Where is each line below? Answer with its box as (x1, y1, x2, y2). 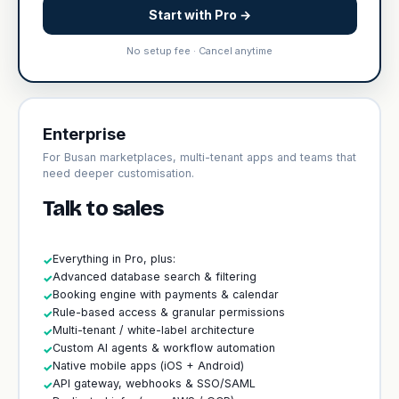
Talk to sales (42, 195, 164, 221)
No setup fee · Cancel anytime (126, 44, 273, 57)
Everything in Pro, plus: (52, 251, 175, 265)
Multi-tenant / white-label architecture (52, 322, 255, 337)
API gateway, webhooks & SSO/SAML (52, 376, 256, 390)
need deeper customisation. (42, 166, 194, 180)
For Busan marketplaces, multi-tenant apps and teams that (42, 150, 356, 164)
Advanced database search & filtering (52, 269, 256, 283)
